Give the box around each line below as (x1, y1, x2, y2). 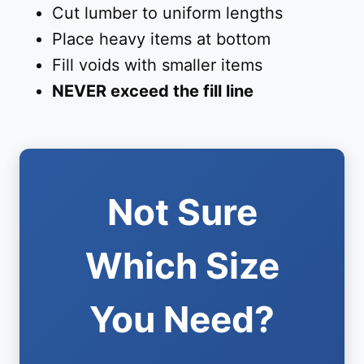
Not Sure (106, 190, 258, 235)
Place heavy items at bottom (52, 29, 271, 50)
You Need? (89, 297, 275, 342)
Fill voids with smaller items (52, 55, 262, 76)
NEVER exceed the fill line (52, 81, 253, 102)
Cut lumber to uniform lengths (52, 3, 283, 24)
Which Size (84, 244, 279, 288)
